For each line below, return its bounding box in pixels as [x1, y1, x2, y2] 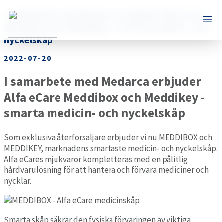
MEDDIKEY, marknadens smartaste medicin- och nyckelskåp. [4, 142, 218, 154]
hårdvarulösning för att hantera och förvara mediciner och [4, 164, 209, 175]
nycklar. [4, 175, 31, 186]
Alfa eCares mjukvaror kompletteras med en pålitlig [4, 153, 188, 165]
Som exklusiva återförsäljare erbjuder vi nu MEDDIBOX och [4, 131, 212, 143]
